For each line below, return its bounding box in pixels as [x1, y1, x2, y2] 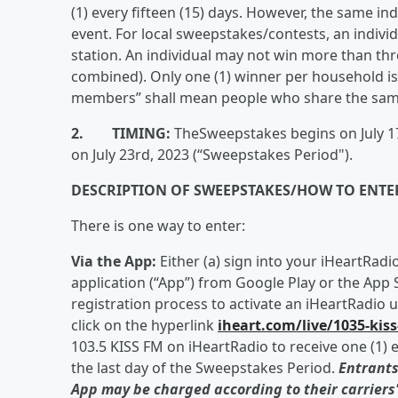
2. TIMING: [71, 123, 174, 143]
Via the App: [71, 251, 156, 271]
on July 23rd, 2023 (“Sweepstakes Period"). [71, 145, 353, 164]
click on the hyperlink [71, 315, 218, 335]
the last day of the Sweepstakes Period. [71, 358, 338, 378]
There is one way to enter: [71, 216, 245, 235]
